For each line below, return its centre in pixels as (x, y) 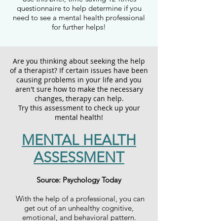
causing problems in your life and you (79, 80)
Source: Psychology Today (79, 180)
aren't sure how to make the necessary (79, 89)
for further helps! (79, 27)
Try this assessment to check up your (79, 108)
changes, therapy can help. (79, 98)
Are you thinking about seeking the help (79, 61)
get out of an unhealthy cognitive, (79, 208)
